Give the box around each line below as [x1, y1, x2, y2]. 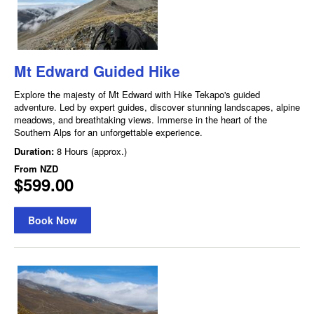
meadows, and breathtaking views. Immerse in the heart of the [14, 112, 267, 126]
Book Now [28, 212, 77, 227]
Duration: [14, 144, 57, 158]
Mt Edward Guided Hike [14, 60, 180, 81]
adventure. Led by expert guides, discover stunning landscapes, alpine [14, 100, 300, 114]
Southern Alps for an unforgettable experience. [14, 125, 203, 139]
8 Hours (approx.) [57, 144, 127, 158]
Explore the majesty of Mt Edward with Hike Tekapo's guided [14, 87, 260, 101]
